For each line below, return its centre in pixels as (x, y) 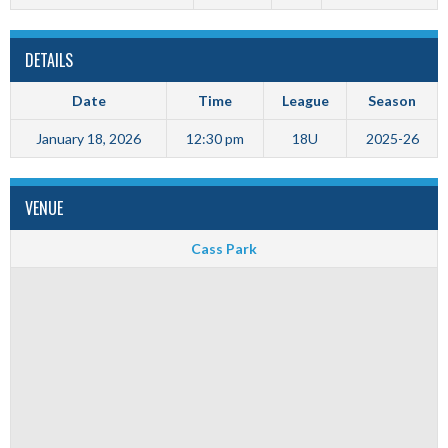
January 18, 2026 (88, 138)
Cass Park (224, 248)
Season (392, 100)
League (305, 100)
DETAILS (49, 60)
